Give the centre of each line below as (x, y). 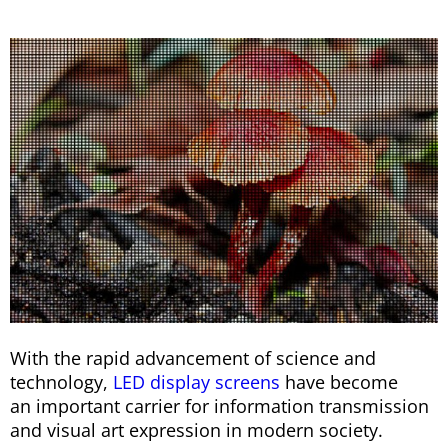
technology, (61, 382)
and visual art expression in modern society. (199, 430)
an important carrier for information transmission (219, 406)
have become (339, 382)
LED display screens (196, 382)
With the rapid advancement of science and (193, 358)
